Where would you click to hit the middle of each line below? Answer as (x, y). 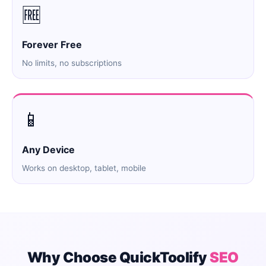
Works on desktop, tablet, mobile (84, 168)
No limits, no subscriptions (72, 63)
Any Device (48, 150)
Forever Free (52, 45)
